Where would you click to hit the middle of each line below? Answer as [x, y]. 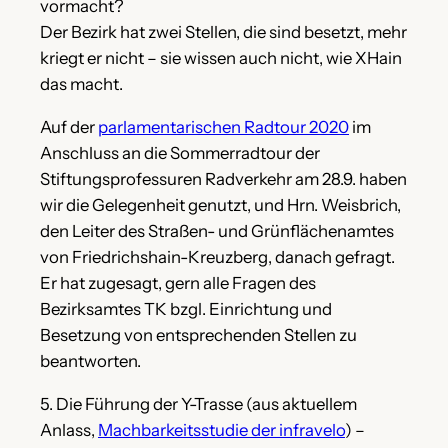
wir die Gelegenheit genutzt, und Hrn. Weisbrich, [220, 205]
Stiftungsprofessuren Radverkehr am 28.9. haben [223, 179]
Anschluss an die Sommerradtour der [180, 153]
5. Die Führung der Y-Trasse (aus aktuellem [198, 404]
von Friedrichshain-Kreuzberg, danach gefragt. [217, 257]
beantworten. [90, 361]
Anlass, [69, 430]
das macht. [81, 84]
